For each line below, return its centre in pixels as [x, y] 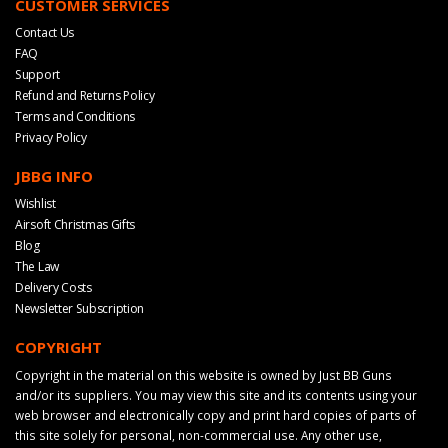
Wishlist [35, 203]
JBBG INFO [54, 175]
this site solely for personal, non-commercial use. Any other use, [198, 434]
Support [37, 74]
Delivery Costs [53, 287]
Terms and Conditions [75, 116]
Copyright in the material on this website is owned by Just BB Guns [203, 374]
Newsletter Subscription [80, 308]
